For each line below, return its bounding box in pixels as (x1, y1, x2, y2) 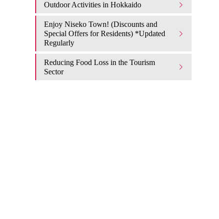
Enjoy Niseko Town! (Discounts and (44, 20, 157, 28)
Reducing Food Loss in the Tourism (44, 58, 155, 66)
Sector (44, 67, 64, 76)
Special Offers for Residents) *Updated (44, 29, 165, 38)
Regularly (44, 39, 74, 47)
